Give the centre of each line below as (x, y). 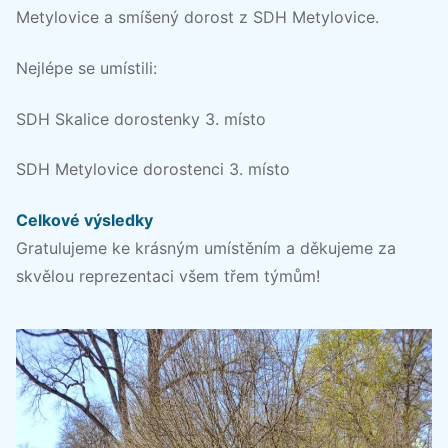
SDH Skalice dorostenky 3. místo (141, 118)
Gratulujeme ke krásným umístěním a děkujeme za (206, 248)
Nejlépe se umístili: (86, 68)
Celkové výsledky (84, 220)
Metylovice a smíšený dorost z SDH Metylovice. (197, 17)
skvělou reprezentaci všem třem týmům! (168, 276)
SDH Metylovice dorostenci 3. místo (153, 169)
